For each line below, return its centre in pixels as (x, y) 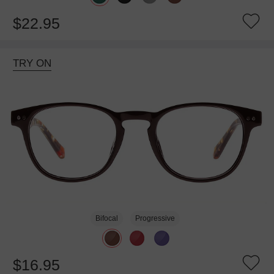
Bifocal (107, 219)
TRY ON (32, 63)
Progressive (155, 219)
